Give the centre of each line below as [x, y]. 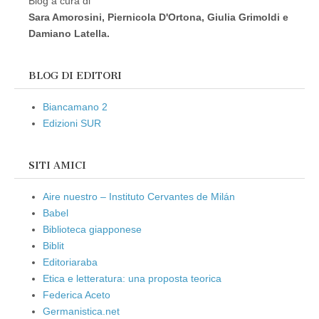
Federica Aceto [77, 295]
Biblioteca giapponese [92, 230]
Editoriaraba [70, 262]
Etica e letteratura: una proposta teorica [132, 279]
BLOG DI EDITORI [75, 76]
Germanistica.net [81, 312]
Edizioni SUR [72, 124]
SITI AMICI [57, 166]
